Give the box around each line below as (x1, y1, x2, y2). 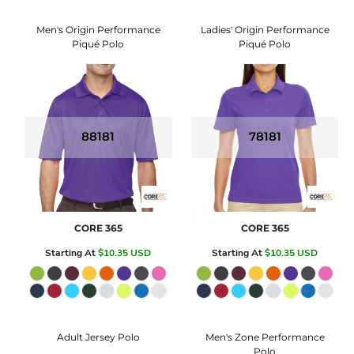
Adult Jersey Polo (56, 330, 140, 343)
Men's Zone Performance (205, 330, 325, 343)
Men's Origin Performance (36, 24, 160, 36)
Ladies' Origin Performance (200, 24, 330, 36)
